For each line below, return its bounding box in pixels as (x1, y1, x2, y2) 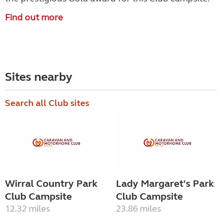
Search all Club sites (5, 98, 89, 109)
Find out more (5, 12, 63, 23)
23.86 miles (116, 203, 161, 215)
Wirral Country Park (5, 177, 98, 190)
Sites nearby (5, 70, 72, 85)
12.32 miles (5, 203, 50, 215)
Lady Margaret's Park (116, 177, 214, 190)
